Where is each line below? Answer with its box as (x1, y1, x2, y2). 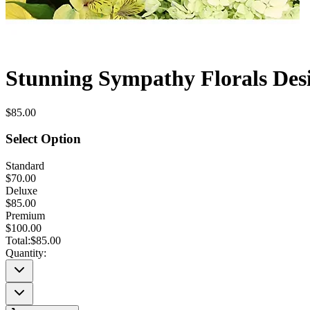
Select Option (6, 131, 81, 147)
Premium (6, 210, 45, 222)
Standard (6, 160, 44, 172)
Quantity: (6, 247, 46, 259)
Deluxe (6, 185, 37, 197)
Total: (6, 235, 30, 247)
